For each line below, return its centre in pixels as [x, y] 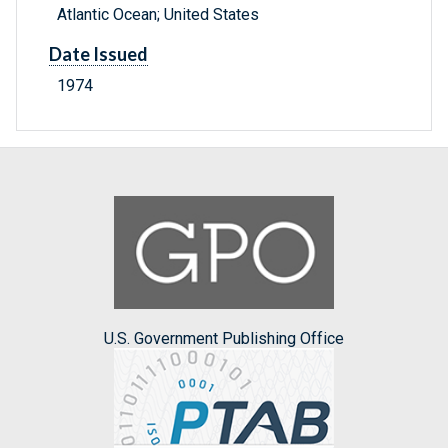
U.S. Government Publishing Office [224, 338]
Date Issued [98, 54]
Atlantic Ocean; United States [158, 15]
